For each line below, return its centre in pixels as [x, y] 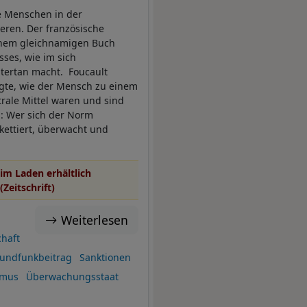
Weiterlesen [95, 220]
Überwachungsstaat [72, 277]
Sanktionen [105, 258]
